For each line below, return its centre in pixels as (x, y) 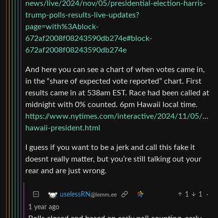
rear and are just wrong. (66, 171)
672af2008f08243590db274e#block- (89, 38)
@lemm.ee (104, 194)
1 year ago (44, 207)
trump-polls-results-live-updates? (82, 15)
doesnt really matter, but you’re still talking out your (113, 159)
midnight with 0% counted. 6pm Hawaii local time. (111, 104)
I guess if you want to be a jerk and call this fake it (110, 147)
